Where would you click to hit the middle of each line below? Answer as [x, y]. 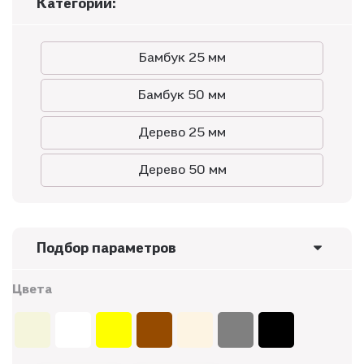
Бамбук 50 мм [182, 95]
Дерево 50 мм [182, 169]
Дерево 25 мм [182, 132]
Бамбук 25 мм [182, 57]
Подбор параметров [106, 248]
